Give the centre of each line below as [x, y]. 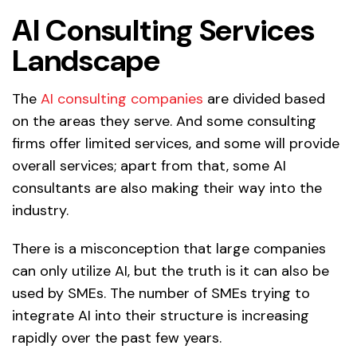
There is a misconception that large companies [169, 248]
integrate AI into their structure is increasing [161, 315]
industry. [40, 210]
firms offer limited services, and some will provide [176, 143]
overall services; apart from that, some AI [149, 165]
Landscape [86, 60]
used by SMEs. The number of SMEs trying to [161, 293]
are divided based [264, 98]
